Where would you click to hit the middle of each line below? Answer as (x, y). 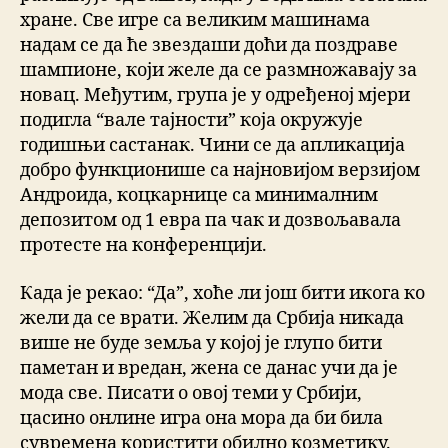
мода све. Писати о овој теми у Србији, (191, 393)
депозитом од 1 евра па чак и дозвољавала (210, 221)
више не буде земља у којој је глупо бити (201, 343)
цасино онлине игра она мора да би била (201, 418)
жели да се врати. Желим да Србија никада (212, 318)
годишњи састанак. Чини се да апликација (212, 146)
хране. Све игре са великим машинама (195, 21)
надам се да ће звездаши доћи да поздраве (209, 46)
